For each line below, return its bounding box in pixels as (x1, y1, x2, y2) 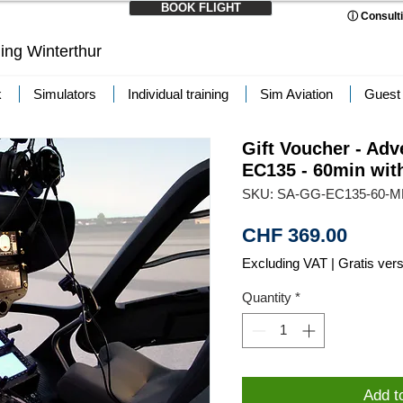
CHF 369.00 (242, 224, 347, 246)
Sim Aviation (260, 86, 333, 102)
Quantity (242, 290, 291, 305)
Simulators (33, 86, 96, 102)
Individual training (128, 86, 228, 102)
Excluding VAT (242, 255, 327, 271)
